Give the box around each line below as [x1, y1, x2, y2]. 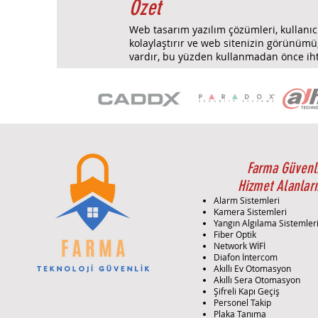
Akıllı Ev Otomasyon [214, 262, 292, 274]
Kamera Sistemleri [214, 205, 287, 217]
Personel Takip [214, 296, 272, 308]
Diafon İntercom [214, 251, 278, 263]
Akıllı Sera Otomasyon [214, 273, 301, 285]
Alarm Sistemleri [214, 194, 280, 206]
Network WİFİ [214, 239, 266, 251]
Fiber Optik [214, 228, 257, 240]
